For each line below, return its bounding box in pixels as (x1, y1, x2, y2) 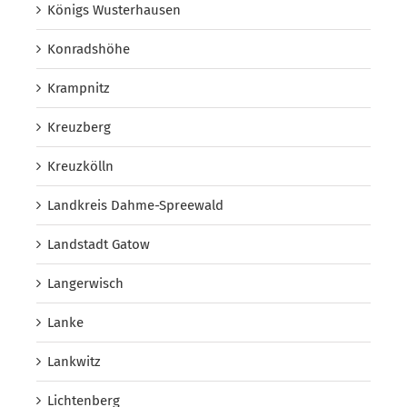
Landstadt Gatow (47, 236, 150, 253)
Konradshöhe (47, 41, 130, 58)
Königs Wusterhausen (47, 2, 181, 19)
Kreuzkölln (47, 158, 114, 175)
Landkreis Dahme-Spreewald (47, 197, 223, 214)
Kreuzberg (47, 119, 111, 136)
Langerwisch (47, 275, 124, 293)
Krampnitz (47, 80, 110, 97)
